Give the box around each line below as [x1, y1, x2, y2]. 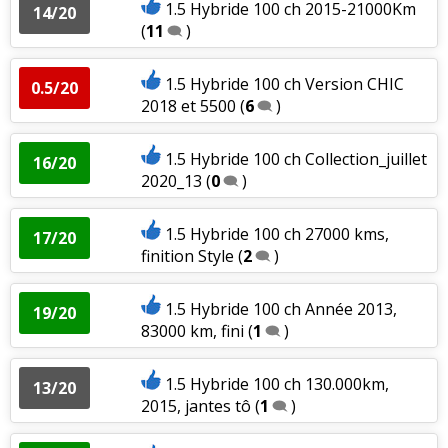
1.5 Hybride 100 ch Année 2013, [164, 297, 397, 320]
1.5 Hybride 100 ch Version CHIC [164, 72, 404, 95]
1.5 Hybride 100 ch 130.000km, [164, 372, 389, 395]
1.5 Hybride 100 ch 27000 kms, [164, 222, 389, 245]
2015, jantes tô [140, 394, 251, 417]
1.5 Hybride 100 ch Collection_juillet [164, 147, 427, 170]
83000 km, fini [140, 319, 244, 342]
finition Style [140, 244, 238, 267]
